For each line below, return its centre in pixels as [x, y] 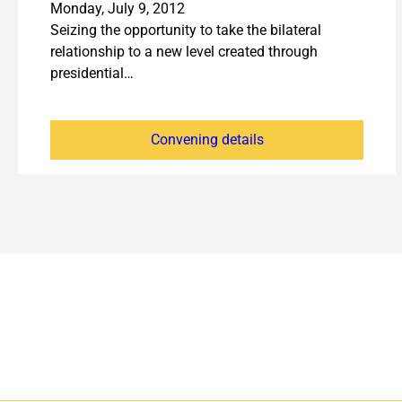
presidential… [92, 74]
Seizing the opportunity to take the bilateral [186, 31]
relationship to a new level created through [184, 52]
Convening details [207, 140]
